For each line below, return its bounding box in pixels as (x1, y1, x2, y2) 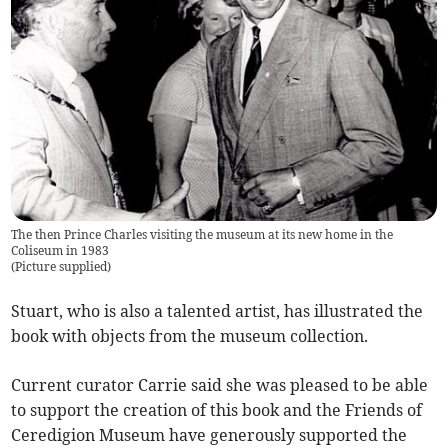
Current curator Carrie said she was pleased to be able (11, 375, 429, 396)
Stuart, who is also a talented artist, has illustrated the (11, 301, 424, 322)
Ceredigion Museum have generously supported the (11, 425, 408, 446)
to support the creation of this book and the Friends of (11, 400, 423, 421)
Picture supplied (15, 259, 108, 275)
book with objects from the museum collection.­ (11, 326, 369, 347)
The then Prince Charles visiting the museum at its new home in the (11, 227, 394, 243)
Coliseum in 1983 (11, 243, 110, 259)
